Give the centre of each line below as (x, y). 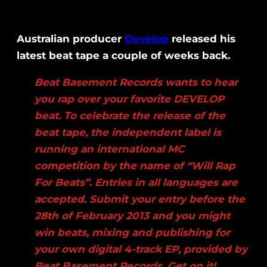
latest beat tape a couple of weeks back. (123, 56)
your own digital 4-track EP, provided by (141, 249)
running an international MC (109, 149)
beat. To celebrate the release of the (130, 116)
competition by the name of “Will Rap (135, 166)
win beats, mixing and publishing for (132, 233)
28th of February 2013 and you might (132, 216)
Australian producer (71, 39)
